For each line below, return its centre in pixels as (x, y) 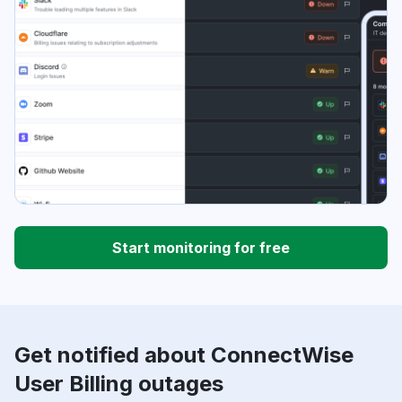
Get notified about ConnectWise (184, 355)
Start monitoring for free (201, 248)
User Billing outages (119, 384)
